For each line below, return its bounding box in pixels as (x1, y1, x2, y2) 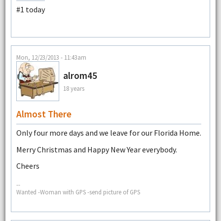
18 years (63, 84, 84, 92)
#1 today (16, 4, 45, 14)
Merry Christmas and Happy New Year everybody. (16, 144, 177, 154)
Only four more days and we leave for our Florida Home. (16, 128, 201, 138)
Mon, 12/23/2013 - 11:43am (16, 53, 86, 62)
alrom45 (63, 70, 97, 82)
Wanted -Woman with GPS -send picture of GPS (16, 187, 140, 196)
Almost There (16, 108, 72, 120)
